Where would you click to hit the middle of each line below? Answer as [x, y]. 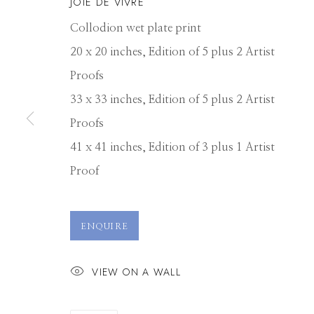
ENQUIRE [104, 226]
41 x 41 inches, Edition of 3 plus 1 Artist [172, 147]
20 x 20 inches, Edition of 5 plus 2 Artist [172, 52]
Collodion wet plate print [136, 28]
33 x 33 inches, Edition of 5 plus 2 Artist [172, 100]
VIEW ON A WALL [136, 272]
